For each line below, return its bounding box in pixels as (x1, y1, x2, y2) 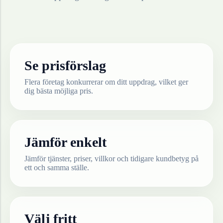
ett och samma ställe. (24, 163, 89, 172)
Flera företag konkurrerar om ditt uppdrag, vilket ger (24, 78, 188, 87)
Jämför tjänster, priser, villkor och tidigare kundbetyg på (24, 154, 199, 163)
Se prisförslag (24, 58, 106, 74)
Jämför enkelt (24, 134, 107, 150)
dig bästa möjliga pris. (24, 87, 93, 96)
